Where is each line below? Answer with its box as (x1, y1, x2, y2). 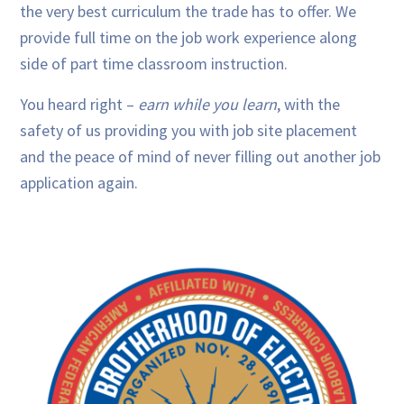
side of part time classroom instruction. (20, 52, 289, 74)
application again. (20, 171, 139, 193)
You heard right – (20, 93, 139, 115)
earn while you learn (138, 93, 278, 115)
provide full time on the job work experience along (20, 26, 358, 48)
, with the (277, 93, 341, 115)
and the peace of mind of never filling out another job (20, 145, 381, 167)
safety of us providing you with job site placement (20, 119, 358, 141)
